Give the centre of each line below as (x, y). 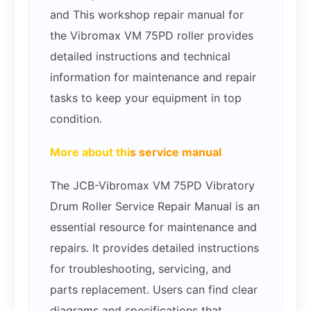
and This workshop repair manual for (147, 15)
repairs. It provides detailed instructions (154, 248)
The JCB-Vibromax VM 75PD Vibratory (152, 186)
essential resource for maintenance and (153, 227)
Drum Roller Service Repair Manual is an (155, 207)
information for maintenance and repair (153, 77)
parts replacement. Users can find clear (154, 290)
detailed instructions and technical (140, 57)
